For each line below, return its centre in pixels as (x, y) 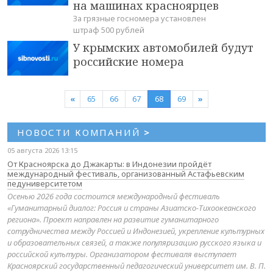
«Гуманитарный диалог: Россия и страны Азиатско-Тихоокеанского (132, 207)
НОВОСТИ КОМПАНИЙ (81, 132)
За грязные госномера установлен (140, 19)
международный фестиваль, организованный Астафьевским (126, 173)
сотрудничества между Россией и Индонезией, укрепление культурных (136, 231)
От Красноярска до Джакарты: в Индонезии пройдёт (109, 164)
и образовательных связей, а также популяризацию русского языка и (134, 242)
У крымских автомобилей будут (163, 48)
